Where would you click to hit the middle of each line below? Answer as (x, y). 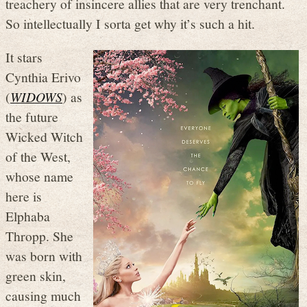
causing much (43, 295)
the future (32, 116)
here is (24, 196)
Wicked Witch (44, 136)
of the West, (38, 156)
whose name (39, 176)
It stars (24, 57)
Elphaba (28, 216)
